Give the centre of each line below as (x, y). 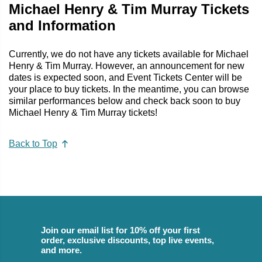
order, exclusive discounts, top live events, (127, 240)
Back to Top (33, 144)
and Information (62, 25)
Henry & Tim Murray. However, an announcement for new (127, 65)
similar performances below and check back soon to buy (125, 101)
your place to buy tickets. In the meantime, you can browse (129, 89)
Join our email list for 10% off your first (120, 230)
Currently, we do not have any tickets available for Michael (129, 54)
